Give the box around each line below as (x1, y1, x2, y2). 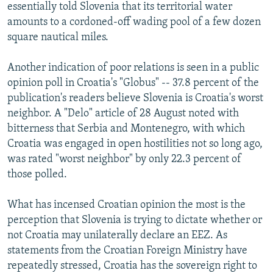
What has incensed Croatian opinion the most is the (7, 199, 246, 211)
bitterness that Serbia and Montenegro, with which (7, 122, 245, 135)
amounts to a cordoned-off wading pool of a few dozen (7, 16, 261, 28)
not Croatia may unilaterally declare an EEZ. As (7, 229, 227, 241)
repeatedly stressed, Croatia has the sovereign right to (7, 260, 257, 272)
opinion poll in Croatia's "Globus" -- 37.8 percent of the (7, 77, 259, 89)
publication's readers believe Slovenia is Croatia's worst (7, 92, 263, 104)
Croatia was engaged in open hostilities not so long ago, (7, 138, 263, 150)
